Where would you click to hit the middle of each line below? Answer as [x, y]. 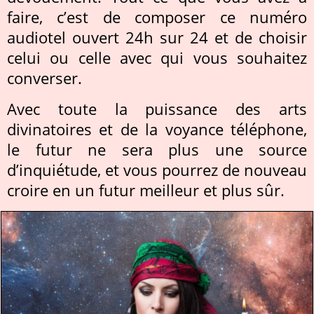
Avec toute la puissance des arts [157, 109]
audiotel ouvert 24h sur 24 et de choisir [157, 37]
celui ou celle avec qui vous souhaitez [157, 57]
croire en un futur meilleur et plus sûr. [146, 190]
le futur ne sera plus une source [157, 149]
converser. [45, 78]
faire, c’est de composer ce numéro [157, 17]
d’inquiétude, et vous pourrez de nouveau [157, 170]
